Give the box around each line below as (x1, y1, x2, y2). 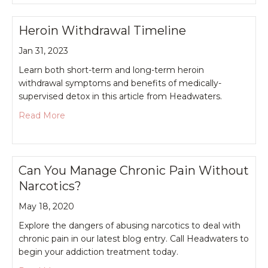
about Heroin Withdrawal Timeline (65, 109, 206, 120)
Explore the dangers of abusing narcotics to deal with (19, 220, 240, 231)
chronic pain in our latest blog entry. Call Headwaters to (19, 233, 249, 244)
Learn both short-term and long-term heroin (19, 64, 204, 75)
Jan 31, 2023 (19, 45, 68, 56)
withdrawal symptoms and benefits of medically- (19, 77, 221, 89)
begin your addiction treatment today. (19, 246, 178, 257)
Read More (19, 109, 65, 121)
